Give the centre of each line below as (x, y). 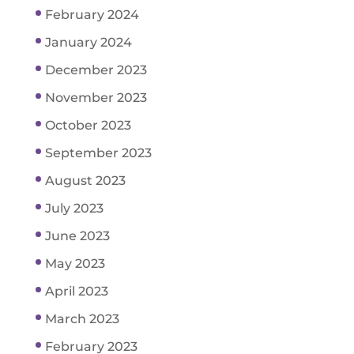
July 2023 (74, 208)
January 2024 (88, 42)
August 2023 (85, 180)
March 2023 (82, 318)
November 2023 (96, 97)
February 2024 (92, 14)
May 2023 (75, 263)
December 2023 (96, 70)
